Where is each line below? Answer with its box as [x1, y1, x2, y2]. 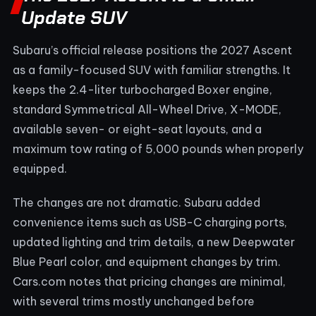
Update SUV [21, 5, 127, 30]
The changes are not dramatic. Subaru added [13, 195, 260, 209]
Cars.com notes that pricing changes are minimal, [13, 274, 286, 288]
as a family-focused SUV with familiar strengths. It [13, 62, 291, 77]
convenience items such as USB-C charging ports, [13, 214, 287, 229]
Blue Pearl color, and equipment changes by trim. [13, 254, 281, 269]
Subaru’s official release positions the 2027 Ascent [13, 42, 292, 57]
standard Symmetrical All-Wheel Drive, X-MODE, [13, 102, 281, 116]
